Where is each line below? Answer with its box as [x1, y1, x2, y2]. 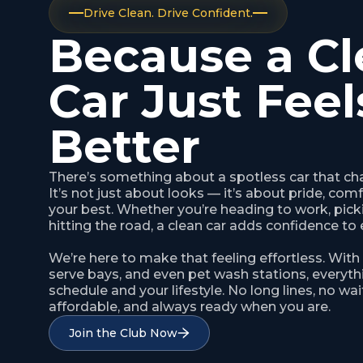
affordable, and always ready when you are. [49, 299, 331, 314]
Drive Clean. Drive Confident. [83, 6, 253, 20]
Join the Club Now [69, 326, 177, 340]
